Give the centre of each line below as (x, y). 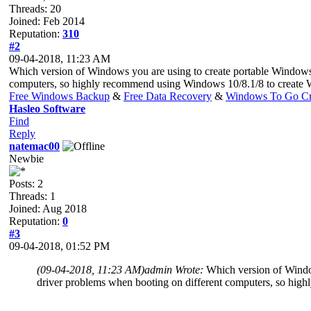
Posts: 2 (26, 183)
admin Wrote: (175, 269)
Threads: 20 (35, 8)
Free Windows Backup (59, 96)
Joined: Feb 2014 (47, 21)
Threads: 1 (32, 196)
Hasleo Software (47, 108)
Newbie (26, 158)
